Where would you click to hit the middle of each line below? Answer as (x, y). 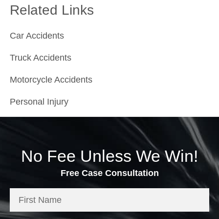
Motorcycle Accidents (51, 80)
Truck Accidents (41, 58)
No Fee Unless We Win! (109, 156)
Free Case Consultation (109, 173)
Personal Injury (39, 102)
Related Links (52, 10)
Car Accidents (37, 36)
